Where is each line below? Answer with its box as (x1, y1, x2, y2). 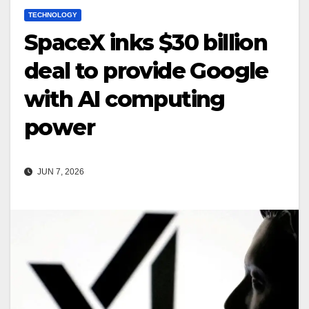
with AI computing (24, 86, 225, 113)
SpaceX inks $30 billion (24, 29, 268, 57)
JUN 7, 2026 (35, 167, 84, 177)
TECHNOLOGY (28, 11, 77, 19)
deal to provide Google (24, 57, 268, 85)
